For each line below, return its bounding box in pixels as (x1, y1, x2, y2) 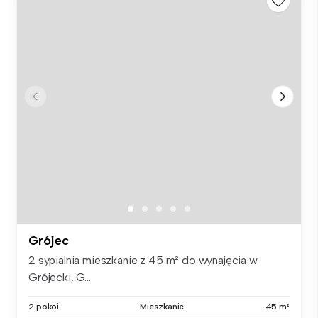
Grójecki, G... (28, 270, 91, 284)
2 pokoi (28, 301, 60, 312)
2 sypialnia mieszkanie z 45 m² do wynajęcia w (28, 253, 258, 267)
